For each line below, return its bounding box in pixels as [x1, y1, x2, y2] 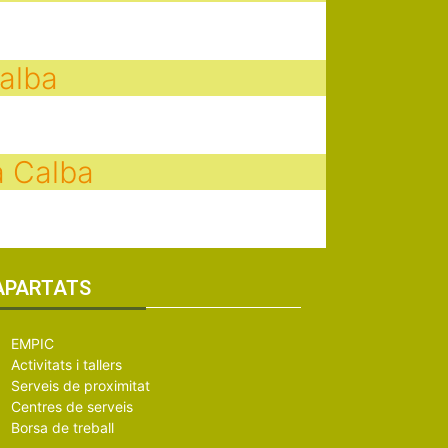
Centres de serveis [10, 397, 133, 415]
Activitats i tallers [10, 355, 122, 373]
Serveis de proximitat [10, 376, 150, 394]
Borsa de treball [10, 418, 114, 436]
